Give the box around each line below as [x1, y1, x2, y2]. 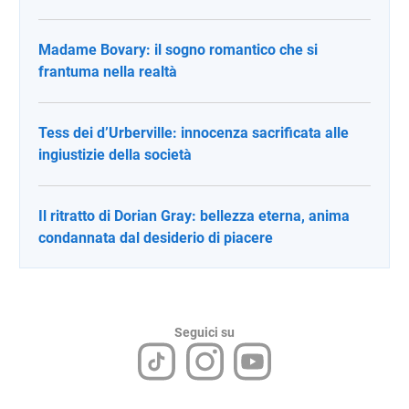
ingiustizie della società [38, 146, 192, 163]
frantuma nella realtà [38, 63, 177, 80]
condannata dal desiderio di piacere [38, 229, 273, 246]
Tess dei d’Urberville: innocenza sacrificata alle [38, 124, 349, 142]
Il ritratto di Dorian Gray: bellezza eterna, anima [38, 207, 350, 225]
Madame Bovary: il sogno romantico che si [38, 41, 318, 58]
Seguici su [174, 325, 235, 340]
